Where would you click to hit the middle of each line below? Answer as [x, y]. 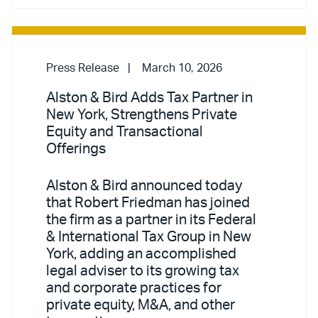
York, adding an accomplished [141, 254]
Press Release [83, 68]
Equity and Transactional [125, 132]
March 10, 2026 [182, 68]
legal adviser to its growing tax [143, 271]
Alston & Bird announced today [144, 186]
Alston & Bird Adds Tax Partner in [149, 98]
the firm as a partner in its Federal [151, 220]
